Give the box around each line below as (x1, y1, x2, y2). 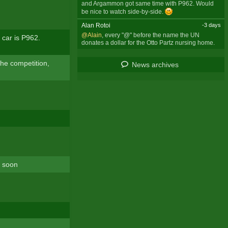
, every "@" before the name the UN (101, 31, 199, 39)
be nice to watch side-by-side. (81, 8, 165, 15)
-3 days (202, 21, 221, 28)
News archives (132, 61, 179, 69)
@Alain (81, 31, 102, 39)
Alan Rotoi (81, 21, 110, 29)
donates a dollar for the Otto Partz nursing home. (81, 39, 215, 46)
